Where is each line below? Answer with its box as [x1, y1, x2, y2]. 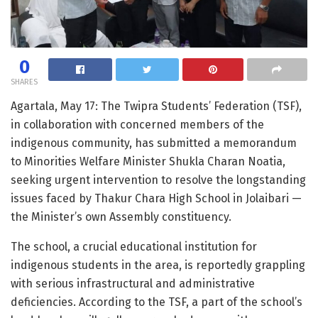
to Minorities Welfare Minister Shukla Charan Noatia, [11, 154, 285, 168]
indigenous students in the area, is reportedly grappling [11, 258, 305, 272]
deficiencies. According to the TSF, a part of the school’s [11, 295, 302, 309]
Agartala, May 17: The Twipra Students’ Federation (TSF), [11, 99, 302, 113]
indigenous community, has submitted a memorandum [11, 136, 297, 150]
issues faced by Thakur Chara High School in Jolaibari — [11, 191, 302, 205]
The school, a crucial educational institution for [11, 239, 257, 253]
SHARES [11, 77, 38, 87]
